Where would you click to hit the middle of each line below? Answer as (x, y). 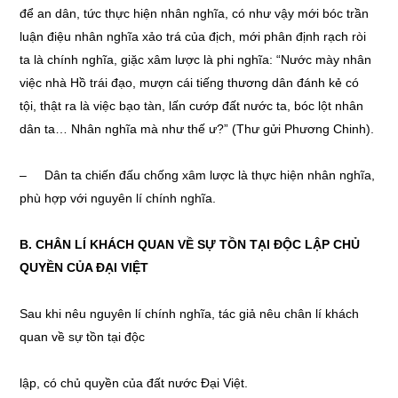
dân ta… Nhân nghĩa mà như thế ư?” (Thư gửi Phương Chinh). (197, 129)
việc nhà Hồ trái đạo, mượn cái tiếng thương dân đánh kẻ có (190, 83)
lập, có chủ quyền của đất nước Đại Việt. (134, 383)
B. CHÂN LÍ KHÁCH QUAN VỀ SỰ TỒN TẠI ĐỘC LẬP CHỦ (190, 244)
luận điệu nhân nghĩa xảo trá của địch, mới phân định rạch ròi (193, 36)
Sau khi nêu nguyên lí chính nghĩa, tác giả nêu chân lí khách (190, 314)
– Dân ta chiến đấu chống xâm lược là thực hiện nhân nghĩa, (198, 175)
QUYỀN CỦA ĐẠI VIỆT (84, 267)
